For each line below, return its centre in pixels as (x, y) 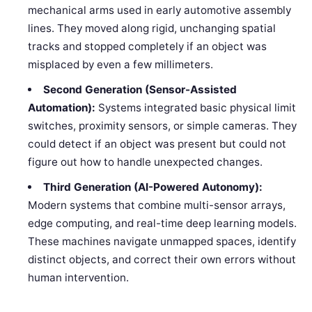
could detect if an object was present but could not (157, 144)
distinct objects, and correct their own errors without (162, 260)
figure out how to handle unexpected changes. (146, 162)
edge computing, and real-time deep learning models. (163, 224)
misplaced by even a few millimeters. (121, 65)
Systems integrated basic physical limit (196, 108)
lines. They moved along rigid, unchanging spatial (152, 29)
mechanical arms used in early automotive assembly (160, 10)
